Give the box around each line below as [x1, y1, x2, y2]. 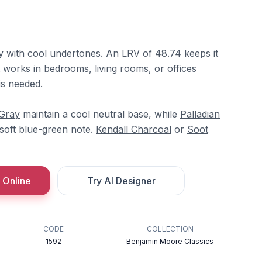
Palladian [180, 108, 220, 120]
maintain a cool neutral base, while [20, 108, 180, 120]
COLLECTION [146, 225, 194, 233]
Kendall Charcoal [96, 123, 171, 135]
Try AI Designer [87, 175, 156, 187]
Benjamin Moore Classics [126, 237, 214, 246]
